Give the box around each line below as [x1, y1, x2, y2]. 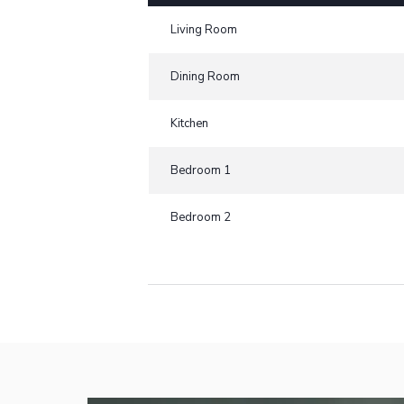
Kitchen [170, 115, 209, 132]
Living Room [170, 21, 238, 38]
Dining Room [170, 68, 241, 85]
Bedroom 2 [170, 208, 232, 225]
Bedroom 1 [170, 161, 232, 179]
